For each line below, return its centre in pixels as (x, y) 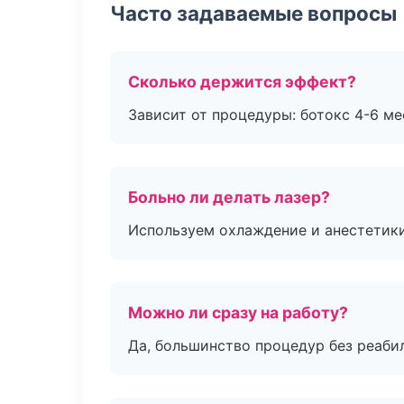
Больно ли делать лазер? (229, 197)
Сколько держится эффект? (242, 82)
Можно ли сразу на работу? (238, 312)
